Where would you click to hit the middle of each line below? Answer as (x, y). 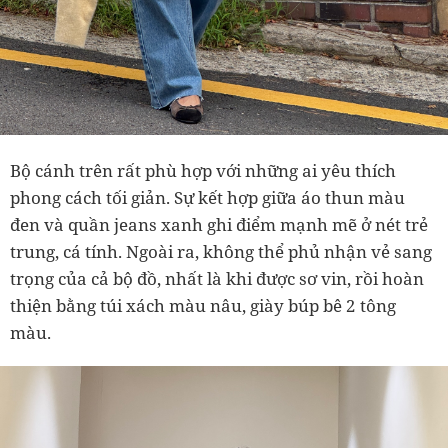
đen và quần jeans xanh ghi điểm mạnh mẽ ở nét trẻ (219, 224)
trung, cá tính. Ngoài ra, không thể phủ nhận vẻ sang (221, 251)
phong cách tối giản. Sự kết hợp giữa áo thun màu (207, 197)
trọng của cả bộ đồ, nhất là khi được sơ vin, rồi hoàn (217, 278)
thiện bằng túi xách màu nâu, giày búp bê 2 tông (203, 305)
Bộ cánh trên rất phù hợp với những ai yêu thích (203, 170)
